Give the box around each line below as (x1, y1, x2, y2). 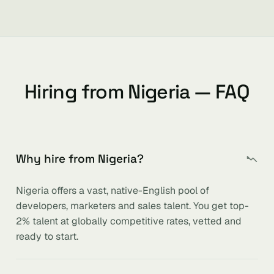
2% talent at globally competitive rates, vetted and (16, 215, 242, 228)
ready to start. (16, 230, 78, 243)
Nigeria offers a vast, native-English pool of (16, 184, 209, 197)
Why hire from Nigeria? (16, 151, 144, 166)
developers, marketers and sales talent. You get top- (16, 199, 249, 212)
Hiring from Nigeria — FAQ (24, 80, 250, 104)
